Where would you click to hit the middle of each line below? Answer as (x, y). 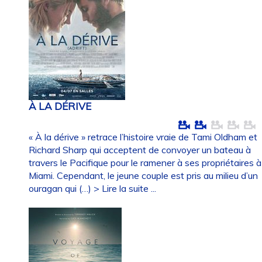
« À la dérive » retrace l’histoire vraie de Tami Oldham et (143, 137)
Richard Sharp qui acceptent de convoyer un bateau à (140, 149)
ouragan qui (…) (61, 188)
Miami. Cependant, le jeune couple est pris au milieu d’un (144, 175)
